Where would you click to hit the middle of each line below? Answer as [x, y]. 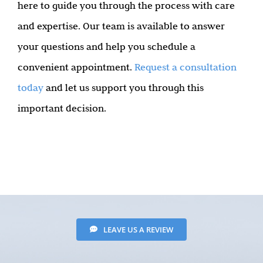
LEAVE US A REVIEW [138, 229]
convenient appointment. [76, 67]
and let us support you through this [124, 87]
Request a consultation [186, 67]
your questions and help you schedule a [107, 46]
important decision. [62, 108]
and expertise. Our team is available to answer [121, 26]
